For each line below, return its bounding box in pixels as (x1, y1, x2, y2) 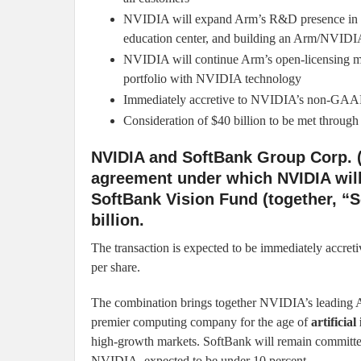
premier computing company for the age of (91, 315, 311, 330)
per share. (91, 260, 140, 275)
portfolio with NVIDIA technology (123, 72, 301, 86)
